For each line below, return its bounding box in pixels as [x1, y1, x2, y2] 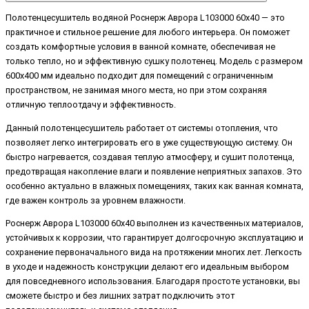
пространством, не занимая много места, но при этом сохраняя [6, 85, 267, 96]
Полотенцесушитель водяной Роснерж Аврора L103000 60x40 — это [6, 12, 285, 23]
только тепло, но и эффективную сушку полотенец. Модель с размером [6, 56, 303, 67]
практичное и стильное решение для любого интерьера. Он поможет [6, 27, 290, 38]
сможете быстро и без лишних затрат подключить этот [6, 290, 235, 301]
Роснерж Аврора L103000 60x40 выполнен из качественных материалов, [6, 218, 303, 229]
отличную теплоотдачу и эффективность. [6, 99, 176, 110]
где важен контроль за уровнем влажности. [6, 195, 186, 206]
